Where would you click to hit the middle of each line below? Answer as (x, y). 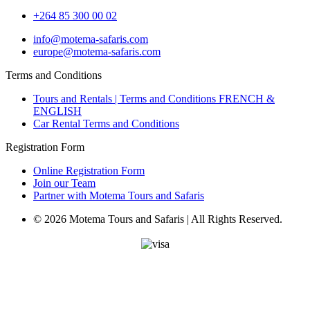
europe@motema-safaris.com (97, 52)
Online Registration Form (89, 171)
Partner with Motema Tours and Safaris (119, 196)
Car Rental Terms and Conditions (106, 124)
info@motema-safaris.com (91, 39)
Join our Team (64, 183)
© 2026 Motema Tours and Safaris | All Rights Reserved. (158, 219)
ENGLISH (57, 111)
